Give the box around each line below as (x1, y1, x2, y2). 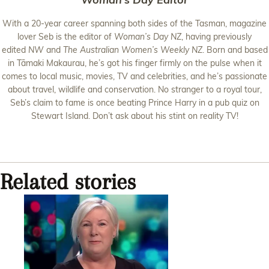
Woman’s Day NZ (114, 31, 181, 43)
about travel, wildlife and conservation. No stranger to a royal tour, (7, 84, 262, 95)
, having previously (181, 31, 252, 43)
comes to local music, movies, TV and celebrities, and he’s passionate (2, 71, 267, 82)
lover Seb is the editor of (17, 31, 114, 43)
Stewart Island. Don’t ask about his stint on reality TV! (31, 110, 238, 122)
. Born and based (202, 44, 268, 56)
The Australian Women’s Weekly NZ (62, 44, 202, 56)
